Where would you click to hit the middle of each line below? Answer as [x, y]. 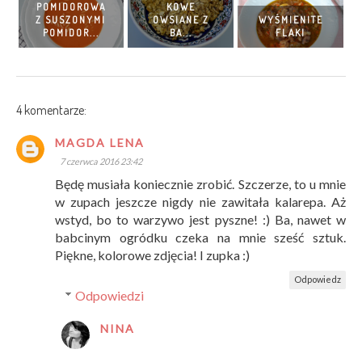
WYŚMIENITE [290, 20]
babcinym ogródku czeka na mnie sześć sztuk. [200, 238]
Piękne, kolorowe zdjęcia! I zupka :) [152, 255]
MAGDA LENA [100, 143]
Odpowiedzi [109, 296]
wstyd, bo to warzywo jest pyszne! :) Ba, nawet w [200, 220]
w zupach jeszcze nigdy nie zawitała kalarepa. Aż [200, 202]
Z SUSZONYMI [71, 20]
